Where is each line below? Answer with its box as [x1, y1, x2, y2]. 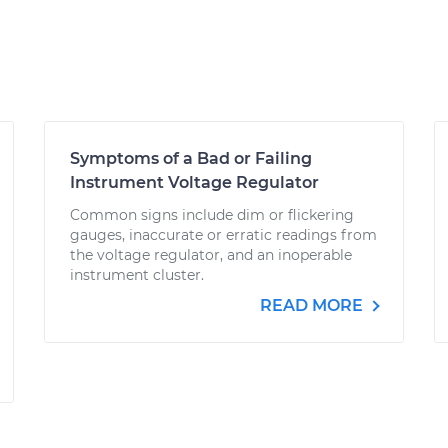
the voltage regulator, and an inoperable [70, 246, 352, 264]
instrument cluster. [70, 266, 204, 284]
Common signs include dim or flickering [70, 206, 354, 224]
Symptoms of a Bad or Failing [70, 149, 312, 168]
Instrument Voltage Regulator [70, 173, 319, 192]
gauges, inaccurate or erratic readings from [70, 226, 377, 244]
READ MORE [260, 296, 367, 315]
